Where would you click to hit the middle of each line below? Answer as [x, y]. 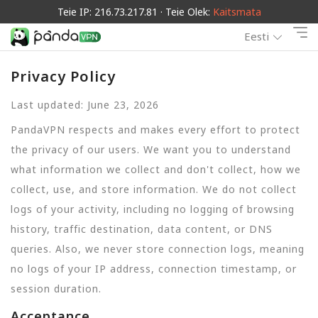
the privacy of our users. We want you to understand [151, 149]
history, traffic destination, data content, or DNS [142, 229]
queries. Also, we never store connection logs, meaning [158, 248]
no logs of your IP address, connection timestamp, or [154, 268]
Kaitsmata [237, 12]
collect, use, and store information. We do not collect [154, 189]
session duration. [56, 288]
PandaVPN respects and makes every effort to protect [155, 129]
